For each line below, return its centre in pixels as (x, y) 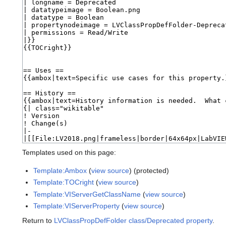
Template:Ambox (60, 171)
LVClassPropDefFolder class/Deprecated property (133, 221)
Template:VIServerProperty (77, 206)
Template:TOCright (64, 182)
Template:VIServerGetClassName (87, 194)
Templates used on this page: (69, 153)
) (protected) (149, 171)
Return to (38, 221)
